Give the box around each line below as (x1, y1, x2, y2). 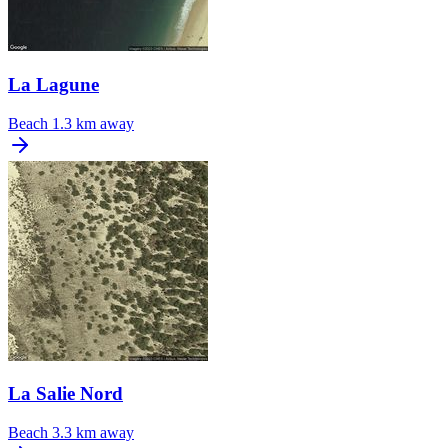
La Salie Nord (8, 383, 123, 405)
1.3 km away (52, 114, 134, 132)
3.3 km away (52, 424, 134, 442)
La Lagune (8, 73, 99, 95)
